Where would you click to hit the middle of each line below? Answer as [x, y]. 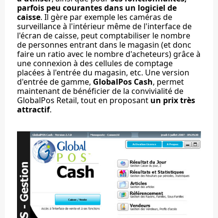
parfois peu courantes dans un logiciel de [97, 8]
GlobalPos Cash [123, 82]
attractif [33, 110]
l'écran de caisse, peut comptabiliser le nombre [104, 36]
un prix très [173, 100]
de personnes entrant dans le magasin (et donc [104, 45]
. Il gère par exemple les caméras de [106, 17]
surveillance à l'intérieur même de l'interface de [104, 27]
